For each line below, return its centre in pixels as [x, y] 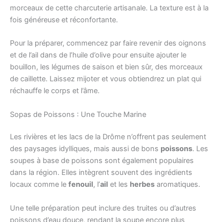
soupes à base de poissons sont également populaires [102, 161]
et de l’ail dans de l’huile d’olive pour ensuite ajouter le [98, 55]
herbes [142, 185]
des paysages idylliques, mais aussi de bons [85, 149]
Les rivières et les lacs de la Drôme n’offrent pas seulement [108, 137]
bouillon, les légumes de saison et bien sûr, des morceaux [106, 67]
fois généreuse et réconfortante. [64, 20]
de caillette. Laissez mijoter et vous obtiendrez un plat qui [106, 79]
